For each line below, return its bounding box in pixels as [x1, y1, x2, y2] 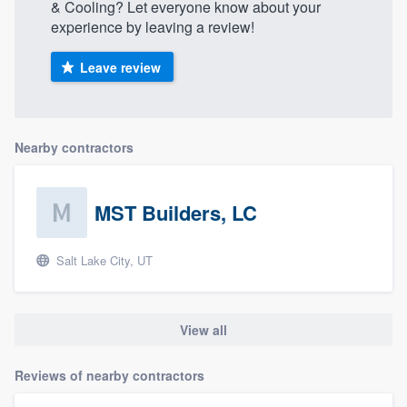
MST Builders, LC [94, 197, 257, 227]
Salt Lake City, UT [53, 251, 153, 269]
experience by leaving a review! [51, 16, 254, 38]
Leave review [79, 57, 161, 76]
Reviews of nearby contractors [15, 366, 204, 385]
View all [180, 320, 227, 339]
